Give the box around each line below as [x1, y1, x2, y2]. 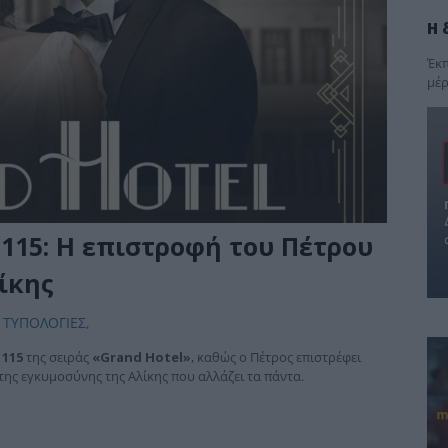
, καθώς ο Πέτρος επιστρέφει [190, 348, 361, 367]
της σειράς [22, 348, 92, 367]
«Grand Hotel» [91, 348, 191, 367]
